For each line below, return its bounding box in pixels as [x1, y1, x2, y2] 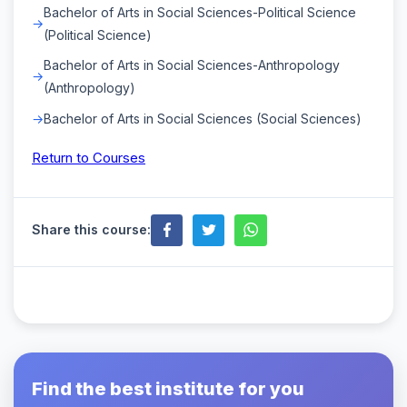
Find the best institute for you [32, 377, 304, 400]
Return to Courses [32, 148, 145, 166]
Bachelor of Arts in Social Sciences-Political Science [44, 4, 356, 20]
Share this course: [32, 222, 151, 238]
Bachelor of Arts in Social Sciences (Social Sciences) [44, 110, 362, 126]
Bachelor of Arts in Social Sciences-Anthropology [44, 56, 340, 73]
